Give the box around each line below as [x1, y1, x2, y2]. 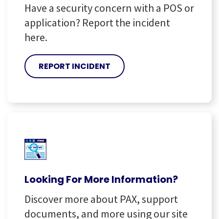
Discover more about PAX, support [24, 192, 178, 206]
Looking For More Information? [24, 172, 178, 186]
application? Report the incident [24, 15, 170, 29]
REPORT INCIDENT [39, 60, 110, 72]
